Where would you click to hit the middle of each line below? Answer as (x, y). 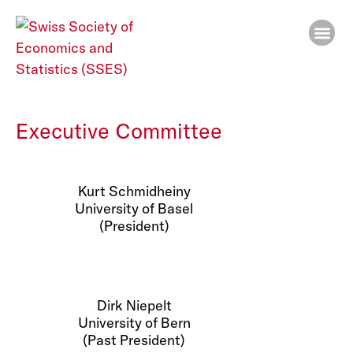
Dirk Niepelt (134, 305)
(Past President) (134, 340)
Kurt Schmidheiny (134, 191)
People (57, 75)
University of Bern (134, 323)
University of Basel (134, 208)
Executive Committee (119, 131)
